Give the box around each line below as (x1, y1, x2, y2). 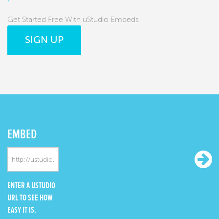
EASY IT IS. (7, 205, 36, 215)
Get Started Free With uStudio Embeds (7, 15, 139, 24)
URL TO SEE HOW (7, 193, 53, 203)
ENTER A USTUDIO (7, 180, 55, 191)
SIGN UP (25, 34, 64, 46)
